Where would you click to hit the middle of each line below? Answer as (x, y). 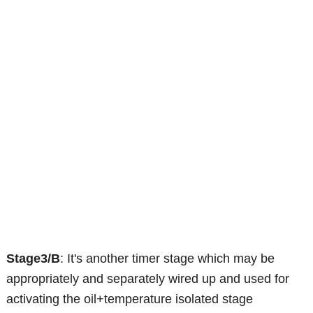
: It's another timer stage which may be (168, 258)
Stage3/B (34, 258)
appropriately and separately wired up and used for (148, 278)
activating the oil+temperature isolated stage (130, 299)
